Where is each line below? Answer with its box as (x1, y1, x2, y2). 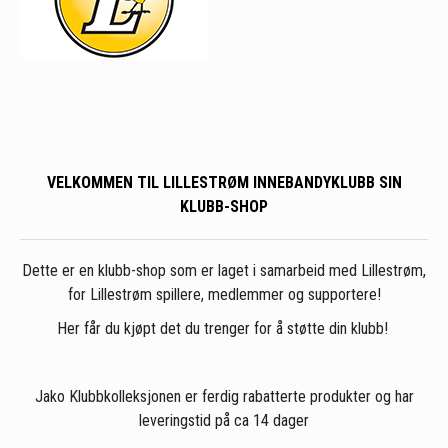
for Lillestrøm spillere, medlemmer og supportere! (67, 285, 381, 305)
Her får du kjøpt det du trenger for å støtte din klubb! (56, 319, 392, 339)
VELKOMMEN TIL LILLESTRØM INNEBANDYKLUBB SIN (46, 173, 402, 193)
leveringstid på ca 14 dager (139, 411, 309, 431)
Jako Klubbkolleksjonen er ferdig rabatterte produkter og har (34, 387, 414, 407)
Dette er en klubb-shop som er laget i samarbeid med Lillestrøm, (22, 261, 426, 281)
